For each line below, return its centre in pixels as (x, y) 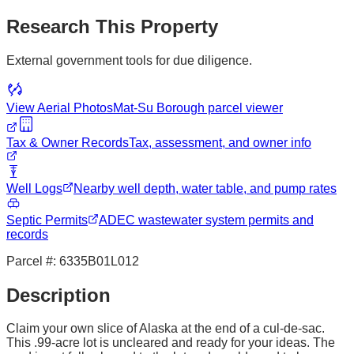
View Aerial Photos (60, 107)
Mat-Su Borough (159, 107)
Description (58, 295)
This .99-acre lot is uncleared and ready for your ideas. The (171, 343)
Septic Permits (47, 220)
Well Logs (34, 188)
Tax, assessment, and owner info (220, 142)
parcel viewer (244, 107)
